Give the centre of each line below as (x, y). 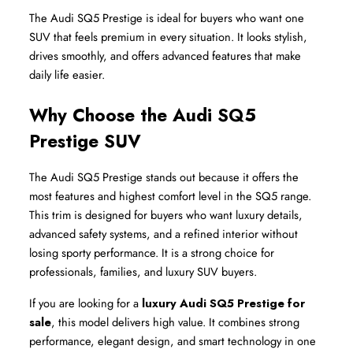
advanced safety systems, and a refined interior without (163, 234)
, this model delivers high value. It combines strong (175, 322)
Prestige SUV (85, 141)
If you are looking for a (85, 303)
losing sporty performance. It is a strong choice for (152, 253)
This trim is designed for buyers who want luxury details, (166, 215)
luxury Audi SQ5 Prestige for (223, 303)
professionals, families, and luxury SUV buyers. (143, 272)
